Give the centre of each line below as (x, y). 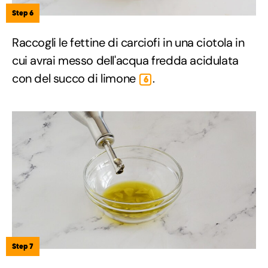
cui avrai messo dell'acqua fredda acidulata (125, 60)
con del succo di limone (75, 78)
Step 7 (23, 246)
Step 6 (23, 13)
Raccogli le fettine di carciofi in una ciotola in (128, 42)
